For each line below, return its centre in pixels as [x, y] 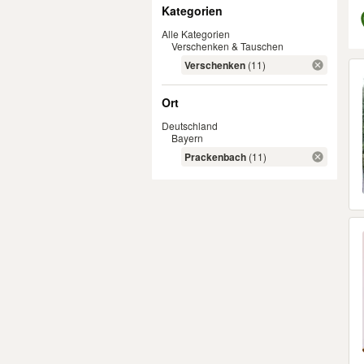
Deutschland [190, 126]
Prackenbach [215, 157]
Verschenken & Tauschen [227, 46]
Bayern [187, 138]
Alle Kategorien [196, 34]
